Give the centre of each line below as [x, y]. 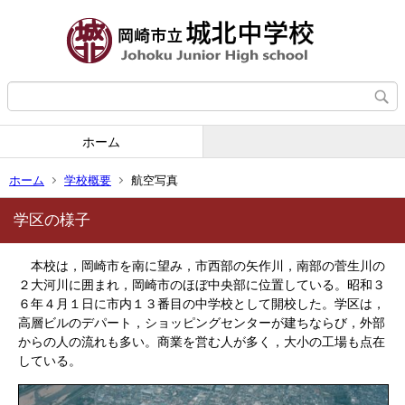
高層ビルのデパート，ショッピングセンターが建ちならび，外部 [202, 323]
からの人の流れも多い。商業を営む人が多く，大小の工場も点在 [202, 342]
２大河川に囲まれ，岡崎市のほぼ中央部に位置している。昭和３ [202, 285]
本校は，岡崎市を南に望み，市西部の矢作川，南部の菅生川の [202, 266]
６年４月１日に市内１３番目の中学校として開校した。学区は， [202, 304]
